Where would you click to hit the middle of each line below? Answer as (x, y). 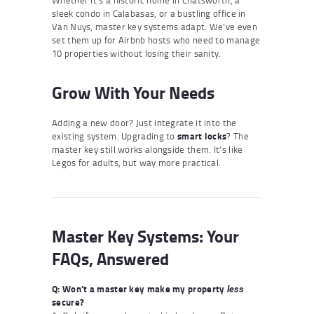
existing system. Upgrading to (115, 136)
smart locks (202, 136)
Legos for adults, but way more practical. (137, 162)
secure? (68, 302)
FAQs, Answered (110, 258)
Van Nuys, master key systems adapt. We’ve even (155, 26)
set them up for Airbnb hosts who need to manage (156, 40)
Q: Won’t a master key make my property (139, 288)
